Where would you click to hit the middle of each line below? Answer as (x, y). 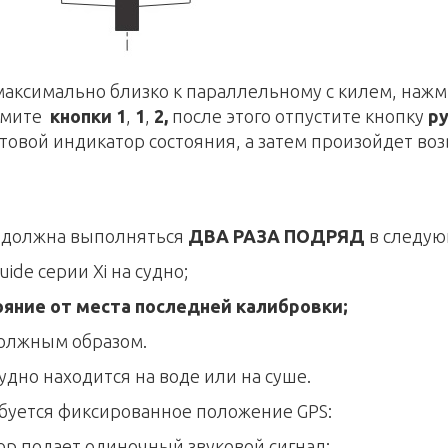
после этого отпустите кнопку (300, 116)
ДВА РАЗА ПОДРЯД (276, 236)
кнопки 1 (88, 116)
